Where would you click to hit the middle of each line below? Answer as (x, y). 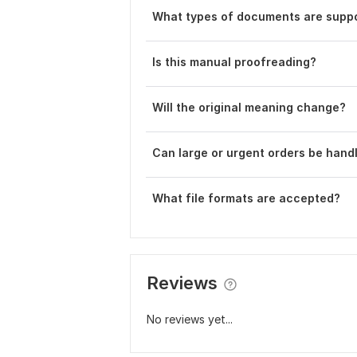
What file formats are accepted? (246, 198)
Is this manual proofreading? (234, 62)
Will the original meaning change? (249, 108)
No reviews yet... (190, 320)
